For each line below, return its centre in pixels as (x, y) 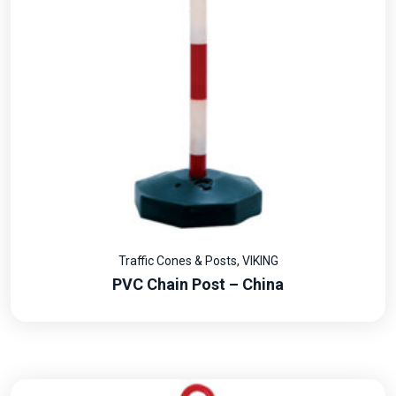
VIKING (260, 261)
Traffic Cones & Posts (177, 261)
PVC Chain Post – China (198, 285)
